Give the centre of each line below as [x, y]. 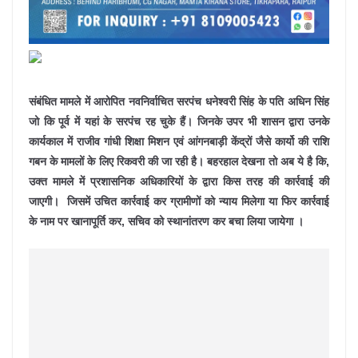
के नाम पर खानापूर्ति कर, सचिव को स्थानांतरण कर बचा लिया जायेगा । [166, 221]
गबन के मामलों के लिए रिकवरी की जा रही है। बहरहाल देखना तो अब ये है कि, [179, 161]
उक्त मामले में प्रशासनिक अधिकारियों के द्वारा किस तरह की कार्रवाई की [179, 181]
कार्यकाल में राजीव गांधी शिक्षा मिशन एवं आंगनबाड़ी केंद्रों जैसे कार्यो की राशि [179, 141]
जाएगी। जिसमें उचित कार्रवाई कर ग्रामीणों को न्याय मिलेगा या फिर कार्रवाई [179, 201]
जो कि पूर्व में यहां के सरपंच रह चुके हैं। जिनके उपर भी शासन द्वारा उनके [179, 121]
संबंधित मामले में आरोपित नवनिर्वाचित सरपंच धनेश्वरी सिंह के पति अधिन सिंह [179, 101]
